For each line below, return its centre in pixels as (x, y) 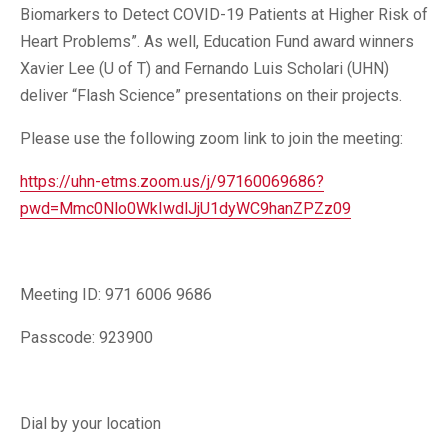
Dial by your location (90, 423)
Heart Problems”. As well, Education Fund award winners (217, 41)
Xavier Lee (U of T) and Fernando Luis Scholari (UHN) (204, 68)
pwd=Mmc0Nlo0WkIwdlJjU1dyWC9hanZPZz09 (185, 208)
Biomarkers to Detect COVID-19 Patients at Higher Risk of (224, 14)
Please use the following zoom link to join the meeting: (211, 138)
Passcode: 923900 (86, 337)
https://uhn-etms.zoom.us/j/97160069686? (172, 181)
